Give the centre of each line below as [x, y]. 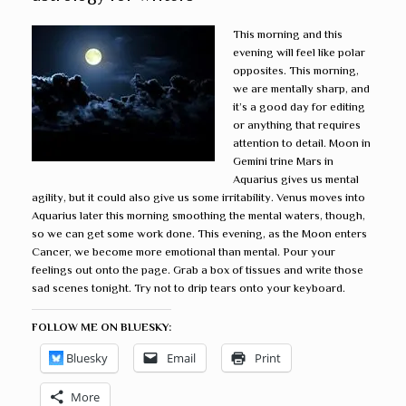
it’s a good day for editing [299, 106]
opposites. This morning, [295, 70]
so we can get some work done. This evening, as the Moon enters [199, 233]
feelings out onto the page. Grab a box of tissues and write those [198, 269]
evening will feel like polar [299, 52]
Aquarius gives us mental [295, 179]
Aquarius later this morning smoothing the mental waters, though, [198, 215]
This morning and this [287, 34]
